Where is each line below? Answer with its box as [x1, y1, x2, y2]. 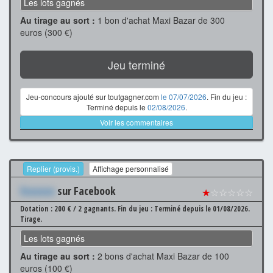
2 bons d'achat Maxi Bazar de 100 [95, 250, 229, 263]
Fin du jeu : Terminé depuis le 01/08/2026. [118, 204, 250, 214]
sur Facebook [55, 183, 116, 199]
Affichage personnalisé [93, 163, 169, 174]
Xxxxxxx [20, 183, 55, 199]
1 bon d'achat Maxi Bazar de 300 [95, 13, 225, 26]
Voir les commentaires [100, 116, 173, 127]
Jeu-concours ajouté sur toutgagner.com [26, 91, 161, 102]
